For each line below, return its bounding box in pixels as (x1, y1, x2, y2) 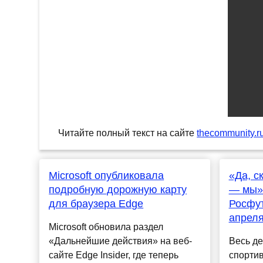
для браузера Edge (49, 198, 144, 210)
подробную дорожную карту (49, 184, 187, 196)
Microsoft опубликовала (49, 170, 164, 182)
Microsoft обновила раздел (49, 222, 164, 232)
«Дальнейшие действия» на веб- (49, 236, 193, 247)
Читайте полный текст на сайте (58, 128, 197, 139)
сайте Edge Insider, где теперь (49, 250, 179, 261)
